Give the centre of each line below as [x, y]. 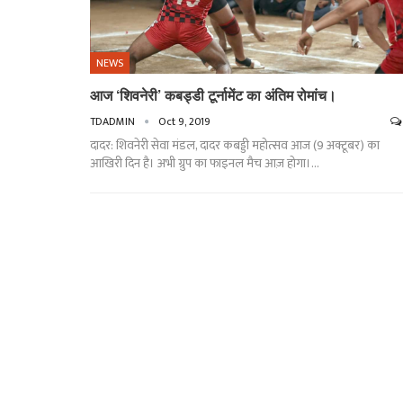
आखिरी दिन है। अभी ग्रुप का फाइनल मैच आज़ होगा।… [204, 164]
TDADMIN [113, 122]
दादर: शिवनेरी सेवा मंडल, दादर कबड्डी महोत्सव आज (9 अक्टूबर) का [234, 146]
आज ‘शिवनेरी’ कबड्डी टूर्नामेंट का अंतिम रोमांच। [213, 95]
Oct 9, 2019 [184, 122]
